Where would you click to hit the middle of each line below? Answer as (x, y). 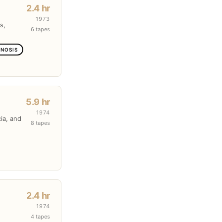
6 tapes (40, 29)
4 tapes (40, 217)
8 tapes (40, 123)
